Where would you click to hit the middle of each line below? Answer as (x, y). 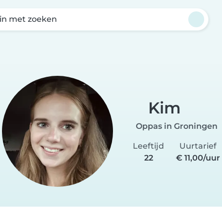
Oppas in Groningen (176, 126)
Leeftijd (148, 146)
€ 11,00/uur (198, 158)
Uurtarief (198, 146)
